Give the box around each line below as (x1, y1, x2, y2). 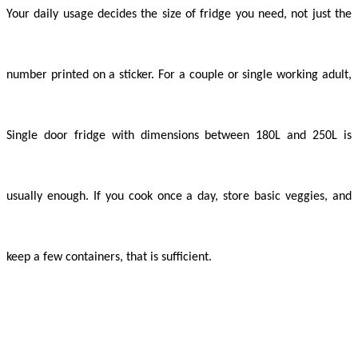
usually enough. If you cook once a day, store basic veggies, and (6, 190, 352, 204)
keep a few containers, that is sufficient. (6, 251, 212, 265)
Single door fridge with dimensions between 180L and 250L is (6, 129, 352, 143)
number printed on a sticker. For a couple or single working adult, (6, 69, 352, 82)
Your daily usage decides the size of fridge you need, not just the (6, 8, 352, 22)
